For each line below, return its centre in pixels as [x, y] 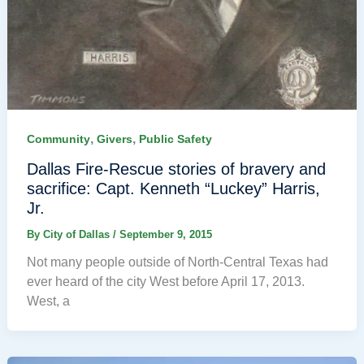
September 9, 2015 [165, 234]
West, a [48, 301]
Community [58, 139]
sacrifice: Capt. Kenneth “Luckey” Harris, [173, 188]
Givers [114, 139]
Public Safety [175, 139]
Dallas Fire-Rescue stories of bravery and [176, 169]
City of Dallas [78, 234]
